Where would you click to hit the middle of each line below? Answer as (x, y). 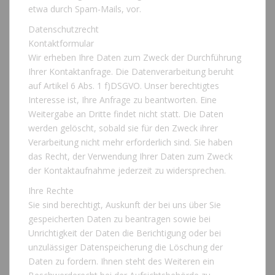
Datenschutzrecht (64, 29)
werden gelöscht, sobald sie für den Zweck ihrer (123, 128)
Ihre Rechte (51, 191)
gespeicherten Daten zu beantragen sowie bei (119, 219)
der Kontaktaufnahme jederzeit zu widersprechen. (127, 171)
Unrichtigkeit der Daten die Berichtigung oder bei (125, 233)
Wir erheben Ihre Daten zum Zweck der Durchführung (135, 58)
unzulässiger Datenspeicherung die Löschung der (126, 247)
